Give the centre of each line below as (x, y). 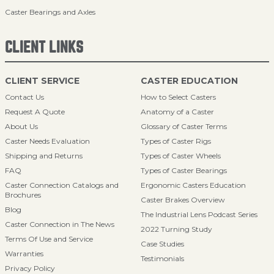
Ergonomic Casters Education (193, 185)
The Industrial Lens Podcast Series (199, 214)
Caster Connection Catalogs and (62, 185)
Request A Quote (35, 112)
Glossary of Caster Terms (184, 126)
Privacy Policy (30, 268)
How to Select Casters (178, 97)
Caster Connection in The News (60, 224)
